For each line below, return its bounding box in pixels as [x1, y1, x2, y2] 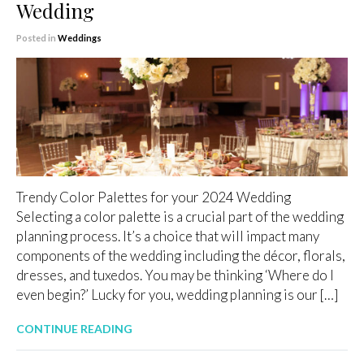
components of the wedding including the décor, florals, [16, 246, 345, 264]
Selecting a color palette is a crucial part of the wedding [16, 207, 344, 225]
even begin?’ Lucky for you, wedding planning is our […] [16, 285, 338, 303]
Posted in [16, 32, 58, 44]
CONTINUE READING [16, 321, 132, 336]
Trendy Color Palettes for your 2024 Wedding [16, 188, 296, 206]
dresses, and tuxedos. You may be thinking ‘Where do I [16, 266, 334, 284]
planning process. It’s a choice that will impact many [16, 227, 319, 245]
